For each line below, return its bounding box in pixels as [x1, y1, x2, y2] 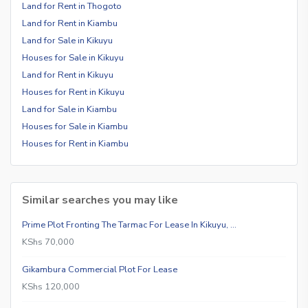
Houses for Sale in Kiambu [22, 120, 128, 133]
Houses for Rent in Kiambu [22, 137, 129, 150]
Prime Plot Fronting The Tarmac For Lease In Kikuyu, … [22, 218, 236, 231]
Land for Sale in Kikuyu [22, 34, 113, 47]
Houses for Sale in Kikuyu [22, 51, 124, 64]
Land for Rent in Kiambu [22, 16, 118, 30]
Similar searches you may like [22, 192, 178, 208]
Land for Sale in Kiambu [22, 102, 117, 115]
